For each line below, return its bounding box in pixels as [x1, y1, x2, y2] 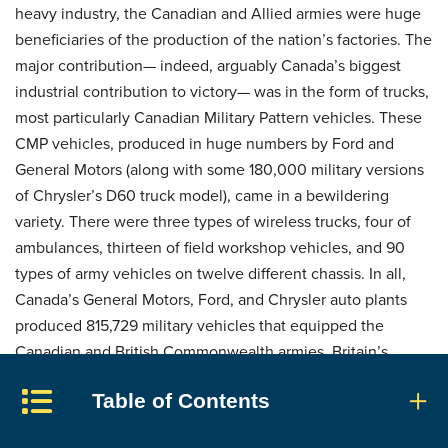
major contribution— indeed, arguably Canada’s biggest [15, 53, 401, 77]
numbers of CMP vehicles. [15, 391, 197, 415]
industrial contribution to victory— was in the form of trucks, [15, 79, 429, 103]
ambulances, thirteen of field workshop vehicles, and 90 [15, 235, 405, 259]
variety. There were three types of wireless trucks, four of [15, 209, 411, 233]
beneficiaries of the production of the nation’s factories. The [15, 27, 432, 51]
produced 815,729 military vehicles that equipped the [15, 313, 384, 337]
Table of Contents [91, 388, 270, 412]
